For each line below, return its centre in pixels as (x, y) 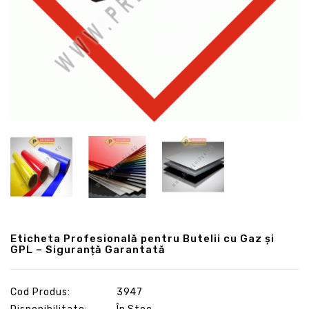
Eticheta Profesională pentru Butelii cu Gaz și (142, 238)
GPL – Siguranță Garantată (88, 249)
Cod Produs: (40, 292)
